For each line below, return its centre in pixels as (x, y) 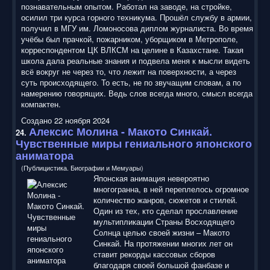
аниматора (45, 155)
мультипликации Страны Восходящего (164, 221)
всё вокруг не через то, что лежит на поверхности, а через (129, 71)
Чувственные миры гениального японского (134, 143)
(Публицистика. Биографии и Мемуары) (82, 167)
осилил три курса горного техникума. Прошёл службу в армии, (137, 17)
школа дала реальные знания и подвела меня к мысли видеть (136, 60)
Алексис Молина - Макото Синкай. (121, 131)
